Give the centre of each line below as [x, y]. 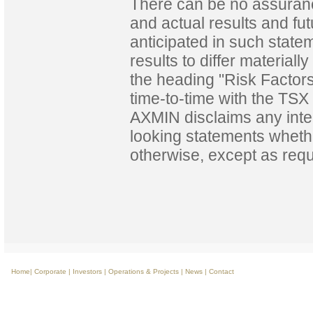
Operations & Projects [144, 271]
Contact [221, 271]
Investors [87, 271]
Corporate [50, 271]
